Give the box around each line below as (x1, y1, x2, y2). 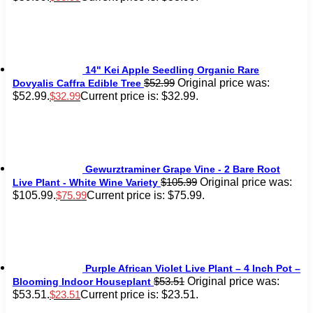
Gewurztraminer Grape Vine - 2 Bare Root (85, 163, 280, 175)
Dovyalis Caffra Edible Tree (13, 77, 141, 89)
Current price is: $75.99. (87, 188, 205, 201)
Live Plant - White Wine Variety (13, 176, 158, 188)
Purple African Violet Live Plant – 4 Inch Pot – (85, 262, 300, 274)
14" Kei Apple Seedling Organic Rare (85, 64, 259, 75)
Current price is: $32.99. (80, 89, 198, 102)
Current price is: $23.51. (80, 287, 198, 300)
